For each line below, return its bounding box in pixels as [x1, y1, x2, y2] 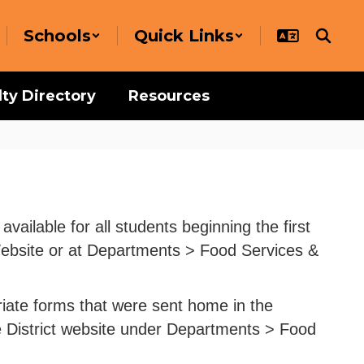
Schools [24, 26, 91, 45]
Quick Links [134, 26, 234, 45]
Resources [128, 87, 210, 105]
